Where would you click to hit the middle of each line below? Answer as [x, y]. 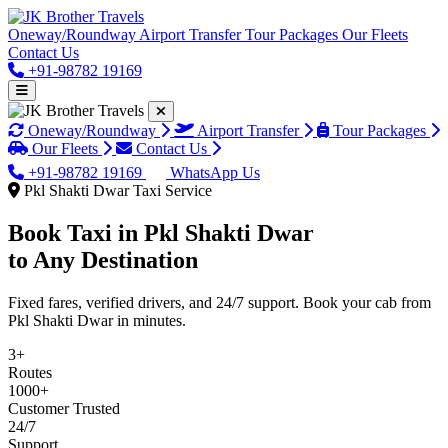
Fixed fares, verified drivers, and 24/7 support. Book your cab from [219, 302]
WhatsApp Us [213, 172]
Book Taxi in [76, 232]
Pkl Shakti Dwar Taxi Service [116, 190]
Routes [30, 372]
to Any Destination [103, 259]
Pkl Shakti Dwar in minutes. [97, 320]
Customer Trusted [64, 408]
